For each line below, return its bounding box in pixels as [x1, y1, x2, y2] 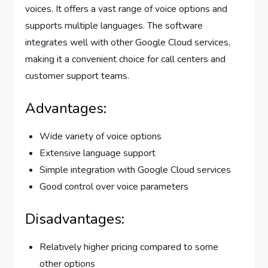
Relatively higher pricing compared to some [39, 240, 219, 254]
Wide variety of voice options [39, 130, 162, 144]
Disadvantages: [25, 209, 125, 229]
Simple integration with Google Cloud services [39, 163, 232, 177]
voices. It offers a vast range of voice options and [25, 2, 228, 16]
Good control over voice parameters [39, 180, 189, 194]
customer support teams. [25, 69, 130, 83]
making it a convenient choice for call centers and [25, 53, 226, 66]
